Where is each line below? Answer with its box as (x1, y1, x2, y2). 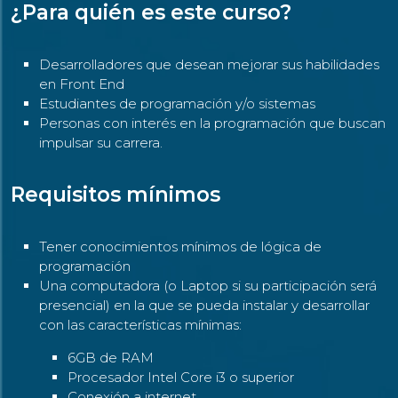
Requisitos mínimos (11, 181, 220, 207)
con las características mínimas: (39, 315, 242, 333)
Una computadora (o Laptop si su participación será (39, 276, 377, 294)
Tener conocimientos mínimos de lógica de (39, 237, 322, 255)
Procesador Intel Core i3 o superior (68, 368, 294, 386)
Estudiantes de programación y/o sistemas (39, 94, 315, 112)
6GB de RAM (68, 348, 154, 366)
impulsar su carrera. (39, 133, 163, 151)
